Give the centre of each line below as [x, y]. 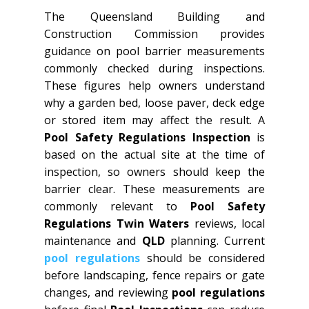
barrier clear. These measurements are [154, 189]
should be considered [202, 258]
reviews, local [227, 223]
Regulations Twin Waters [117, 223]
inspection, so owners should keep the [154, 171]
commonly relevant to [117, 206]
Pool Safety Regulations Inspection [147, 137]
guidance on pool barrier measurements [154, 51]
